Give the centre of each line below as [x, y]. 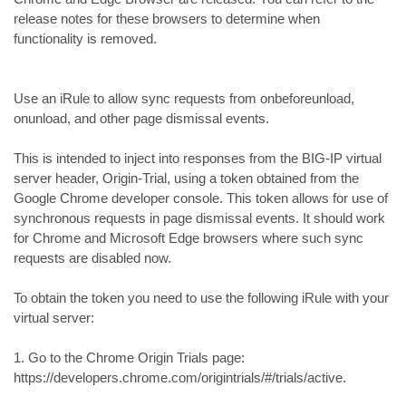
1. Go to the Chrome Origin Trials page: [129, 358]
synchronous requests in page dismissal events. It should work [199, 218]
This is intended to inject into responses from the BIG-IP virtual [198, 158]
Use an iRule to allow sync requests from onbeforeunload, [184, 98]
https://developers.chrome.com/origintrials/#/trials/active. [180, 377]
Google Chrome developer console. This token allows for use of [201, 198]
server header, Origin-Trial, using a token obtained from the [186, 178]
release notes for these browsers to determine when [167, 19]
